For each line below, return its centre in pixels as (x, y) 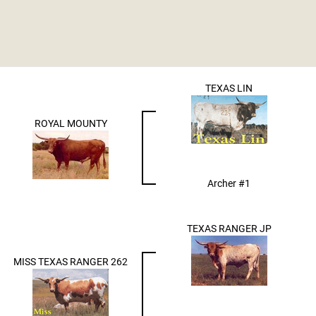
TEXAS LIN (229, 88)
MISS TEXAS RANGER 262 (71, 261)
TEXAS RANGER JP (229, 228)
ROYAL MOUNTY (71, 123)
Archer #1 (229, 183)
